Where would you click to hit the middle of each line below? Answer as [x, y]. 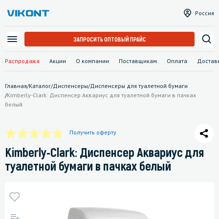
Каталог [40, 86]
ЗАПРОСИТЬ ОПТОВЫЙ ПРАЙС [109, 39]
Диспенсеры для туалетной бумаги [139, 86]
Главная [16, 86]
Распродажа [22, 61]
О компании [92, 61]
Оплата [177, 61]
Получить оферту [93, 132]
